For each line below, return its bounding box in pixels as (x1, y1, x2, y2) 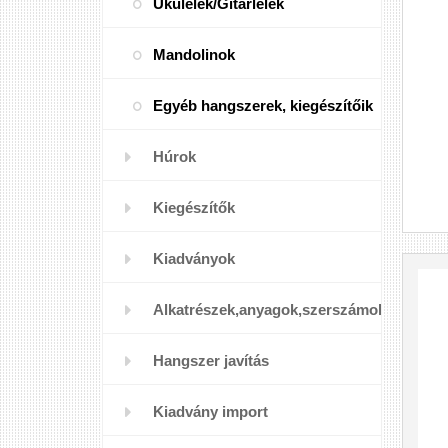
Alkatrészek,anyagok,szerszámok (153, 301, 386, 318)
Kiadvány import (153, 403, 268, 420)
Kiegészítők (153, 199, 235, 216)
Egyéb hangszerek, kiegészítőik (153, 97, 373, 114)
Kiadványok (153, 250, 235, 267)
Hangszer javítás (153, 352, 269, 369)
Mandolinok (153, 46, 235, 63)
